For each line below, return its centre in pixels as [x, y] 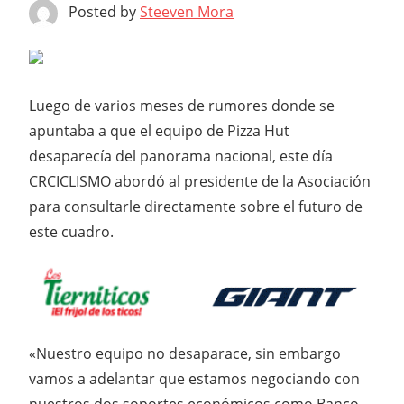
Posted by [104, 12]
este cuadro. [71, 232]
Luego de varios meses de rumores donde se [182, 106]
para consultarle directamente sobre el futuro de [196, 207]
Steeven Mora [187, 12]
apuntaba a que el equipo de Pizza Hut [159, 131]
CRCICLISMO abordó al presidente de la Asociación [200, 182]
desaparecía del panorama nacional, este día [181, 156]
